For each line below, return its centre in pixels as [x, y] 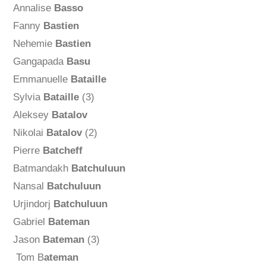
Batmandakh [42, 169]
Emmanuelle [42, 80]
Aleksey [32, 115]
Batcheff [62, 151]
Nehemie [34, 44]
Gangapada [39, 62]
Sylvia [28, 97]
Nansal [30, 186]
